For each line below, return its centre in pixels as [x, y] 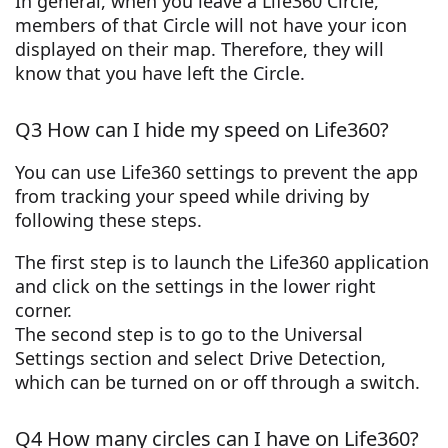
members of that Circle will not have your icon [211, 25]
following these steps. [108, 220]
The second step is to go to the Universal [189, 334]
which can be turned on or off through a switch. [217, 382]
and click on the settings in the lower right [195, 286]
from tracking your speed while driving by [192, 196]
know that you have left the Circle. [160, 73]
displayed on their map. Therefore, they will [199, 49]
